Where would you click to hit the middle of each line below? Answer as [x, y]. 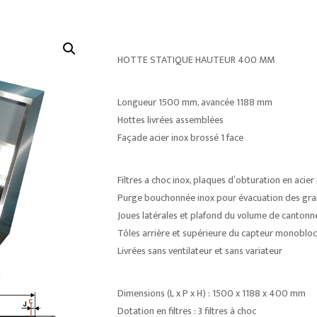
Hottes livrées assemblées [170, 120]
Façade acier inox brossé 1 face [180, 138]
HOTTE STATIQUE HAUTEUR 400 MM [196, 60]
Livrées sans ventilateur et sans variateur [200, 251]
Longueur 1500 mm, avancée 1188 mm [195, 102]
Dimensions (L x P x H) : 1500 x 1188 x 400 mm [211, 293]
